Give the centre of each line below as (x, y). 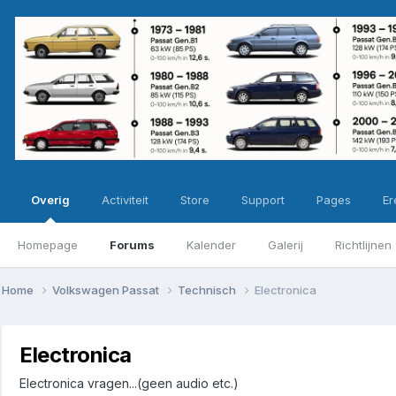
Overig (50, 200)
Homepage (48, 245)
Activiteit (125, 200)
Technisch (208, 289)
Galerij (286, 245)
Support (263, 200)
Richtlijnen (363, 245)
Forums (132, 245)
